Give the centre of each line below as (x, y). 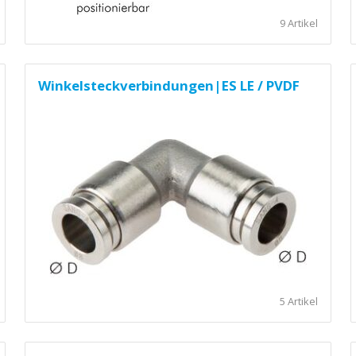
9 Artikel (299, 23)
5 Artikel (299, 301)
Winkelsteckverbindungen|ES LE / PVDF (168, 85)
